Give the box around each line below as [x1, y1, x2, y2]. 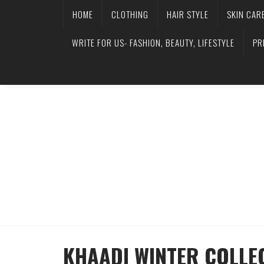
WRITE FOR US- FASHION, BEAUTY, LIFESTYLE [72, 36, 235, 49]
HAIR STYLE [167, 8, 209, 21]
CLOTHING [111, 8, 148, 21]
